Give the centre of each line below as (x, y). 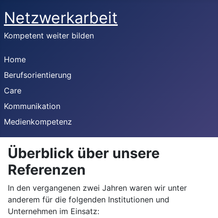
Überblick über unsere (84, 153)
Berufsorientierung (38, 75)
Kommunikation (32, 106)
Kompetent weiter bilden (49, 36)
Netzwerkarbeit (61, 18)
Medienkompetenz (38, 122)
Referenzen (47, 170)
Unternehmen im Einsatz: (55, 211)
